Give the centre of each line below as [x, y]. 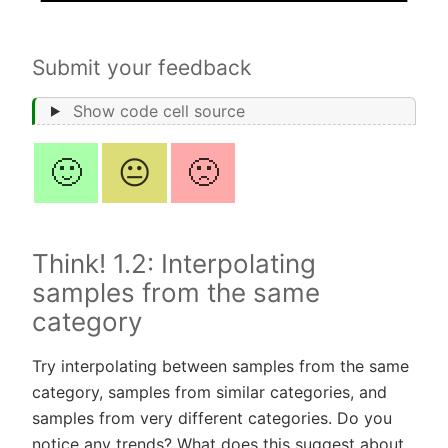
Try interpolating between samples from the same [220, 365]
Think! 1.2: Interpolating [174, 263]
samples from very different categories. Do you [212, 417]
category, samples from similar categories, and [209, 391]
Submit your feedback [141, 67]
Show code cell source [158, 110]
